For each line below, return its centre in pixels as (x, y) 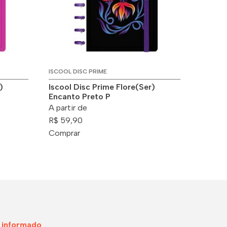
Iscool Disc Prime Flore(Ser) (102, 87)
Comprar (64, 133)
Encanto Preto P (80, 96)
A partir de (68, 107)
